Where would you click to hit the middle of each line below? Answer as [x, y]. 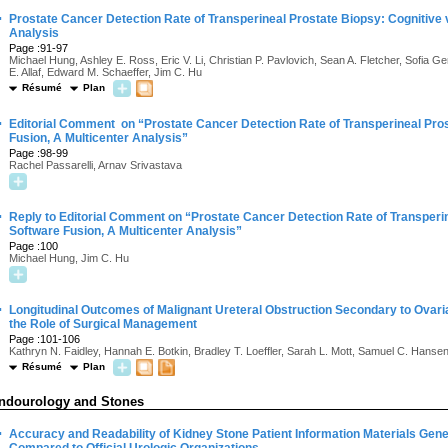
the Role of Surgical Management [103, 324]
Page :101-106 [44, 339]
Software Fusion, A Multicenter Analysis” [125, 231]
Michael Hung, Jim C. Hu [69, 258]
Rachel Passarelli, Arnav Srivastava [95, 165]
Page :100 [33, 246]
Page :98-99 [38, 153]
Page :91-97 [38, 48]
